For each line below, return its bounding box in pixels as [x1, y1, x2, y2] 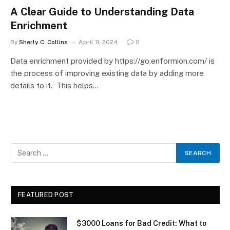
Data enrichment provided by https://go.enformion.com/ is [10, 56, 215, 65]
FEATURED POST [18, 190, 74, 199]
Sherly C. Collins [19, 38, 68, 46]
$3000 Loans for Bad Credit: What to [76, 219, 206, 227]
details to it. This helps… [10, 81, 99, 90]
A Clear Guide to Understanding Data [10, 5, 194, 18]
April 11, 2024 [79, 38, 118, 46]
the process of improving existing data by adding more [10, 68, 204, 78]
